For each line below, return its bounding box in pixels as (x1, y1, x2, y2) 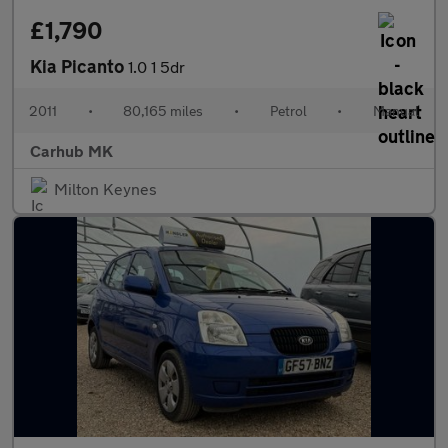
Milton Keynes (54, 179, 157, 198)
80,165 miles (123, 102, 204, 119)
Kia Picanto (30, 55, 128, 77)
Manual (372, 102, 419, 119)
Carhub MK (30, 141, 113, 160)
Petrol (269, 102, 307, 119)
